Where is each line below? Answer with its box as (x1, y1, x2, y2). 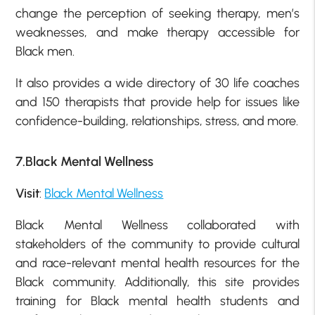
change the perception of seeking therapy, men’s (15, 6, 300, 22)
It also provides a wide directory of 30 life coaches (15, 75, 300, 91)
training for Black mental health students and (15, 292, 300, 309)
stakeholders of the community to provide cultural (15, 236, 300, 252)
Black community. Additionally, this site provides (15, 274, 300, 290)
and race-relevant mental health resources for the (15, 255, 300, 271)
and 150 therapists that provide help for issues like (15, 94, 300, 110)
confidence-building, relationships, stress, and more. (15, 113, 299, 129)
